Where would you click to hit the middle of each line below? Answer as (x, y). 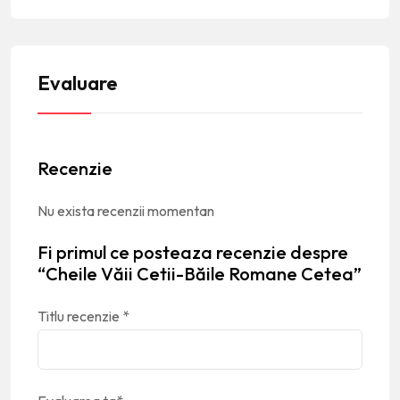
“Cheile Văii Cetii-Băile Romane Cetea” (200, 273)
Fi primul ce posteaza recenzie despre (193, 252)
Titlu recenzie (80, 316)
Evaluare (77, 83)
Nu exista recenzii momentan (126, 210)
